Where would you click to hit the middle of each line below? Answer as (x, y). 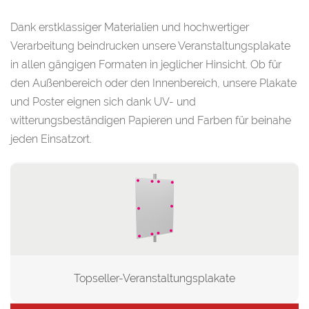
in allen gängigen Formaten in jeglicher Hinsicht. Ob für (146, 64)
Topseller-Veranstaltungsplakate (154, 278)
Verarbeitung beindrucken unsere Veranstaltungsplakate (150, 46)
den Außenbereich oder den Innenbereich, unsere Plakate (153, 83)
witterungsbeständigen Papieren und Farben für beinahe (151, 120)
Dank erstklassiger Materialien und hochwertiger (130, 27)
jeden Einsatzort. (51, 139)
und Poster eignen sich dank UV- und (103, 102)
